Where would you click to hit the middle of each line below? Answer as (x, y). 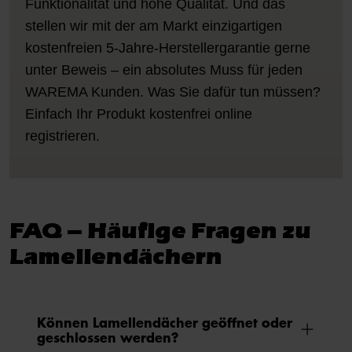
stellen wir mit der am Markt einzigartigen (154, 26)
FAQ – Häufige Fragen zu (160, 230)
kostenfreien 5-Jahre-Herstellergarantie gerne (168, 48)
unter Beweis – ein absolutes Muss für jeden (164, 70)
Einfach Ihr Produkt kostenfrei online (139, 114)
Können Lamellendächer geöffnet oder (165, 321)
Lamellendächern (116, 256)
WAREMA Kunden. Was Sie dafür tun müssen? (173, 92)
